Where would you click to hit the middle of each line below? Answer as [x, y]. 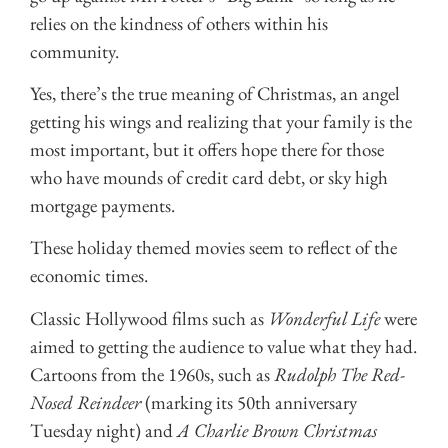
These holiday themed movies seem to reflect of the [213, 248]
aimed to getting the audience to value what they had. [223, 346]
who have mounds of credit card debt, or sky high [209, 178]
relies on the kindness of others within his [179, 23]
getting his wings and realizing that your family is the [221, 122]
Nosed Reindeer [85, 402]
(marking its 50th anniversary [249, 402]
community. [74, 51]
